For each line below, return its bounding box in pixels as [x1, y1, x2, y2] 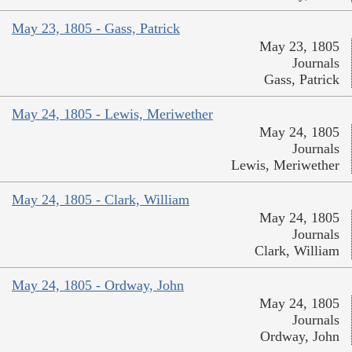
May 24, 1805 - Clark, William [12, 191, 189, 207]
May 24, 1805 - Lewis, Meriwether [12, 105, 213, 122]
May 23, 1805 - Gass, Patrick [12, 20, 180, 36]
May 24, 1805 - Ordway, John [12, 277, 184, 293]
